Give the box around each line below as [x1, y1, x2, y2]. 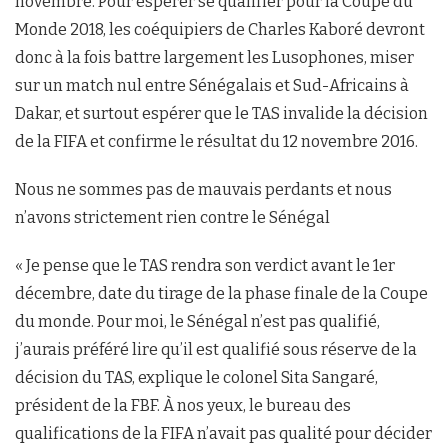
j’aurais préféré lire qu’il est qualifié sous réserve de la [15, 339, 417, 359]
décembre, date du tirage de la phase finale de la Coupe [15, 283, 428, 303]
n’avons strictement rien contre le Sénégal [15, 207, 330, 227]
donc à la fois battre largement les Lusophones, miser [15, 47, 414, 67]
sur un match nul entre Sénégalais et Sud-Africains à [15, 75, 409, 95]
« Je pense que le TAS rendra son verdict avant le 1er [15, 255, 395, 275]
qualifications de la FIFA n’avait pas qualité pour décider [15, 423, 432, 443]
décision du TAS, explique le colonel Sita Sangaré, [15, 367, 378, 387]
